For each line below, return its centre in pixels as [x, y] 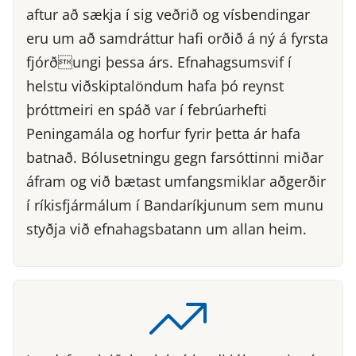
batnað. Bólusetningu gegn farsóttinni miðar [175, 158]
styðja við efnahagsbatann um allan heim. [166, 229]
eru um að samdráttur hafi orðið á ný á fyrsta [177, 39]
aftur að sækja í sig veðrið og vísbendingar [168, 15]
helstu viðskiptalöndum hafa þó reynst [155, 86]
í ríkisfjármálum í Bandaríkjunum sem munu [175, 205]
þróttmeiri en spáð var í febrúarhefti [147, 110]
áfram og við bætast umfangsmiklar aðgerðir [176, 182]
